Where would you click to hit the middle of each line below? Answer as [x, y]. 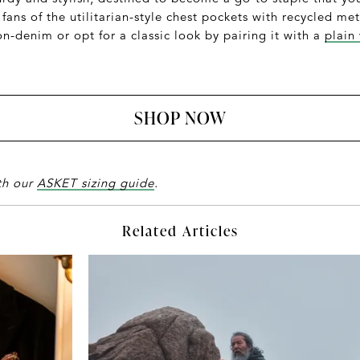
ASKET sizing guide [96, 182]
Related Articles [180, 230]
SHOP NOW [180, 117]
